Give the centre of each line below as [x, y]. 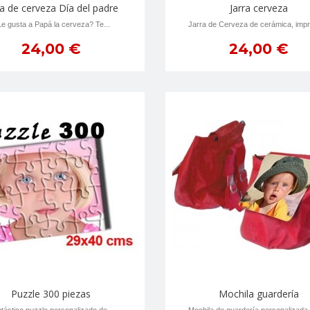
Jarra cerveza [258, 8]
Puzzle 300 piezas [51, 294]
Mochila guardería [258, 294]
